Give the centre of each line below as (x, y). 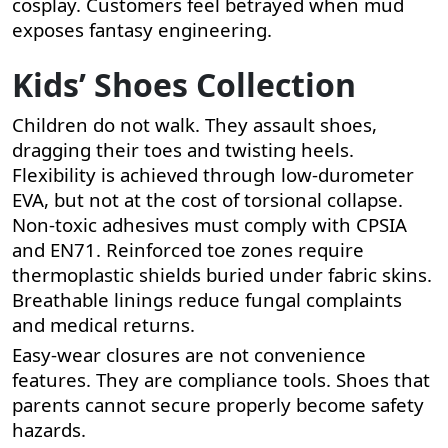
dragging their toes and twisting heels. (183, 149)
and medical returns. (103, 324)
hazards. (49, 429)
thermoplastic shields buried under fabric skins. (222, 274)
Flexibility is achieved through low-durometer (213, 174)
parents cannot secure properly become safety (218, 404)
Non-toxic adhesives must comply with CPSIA (209, 224)
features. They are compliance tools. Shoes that (221, 379)
